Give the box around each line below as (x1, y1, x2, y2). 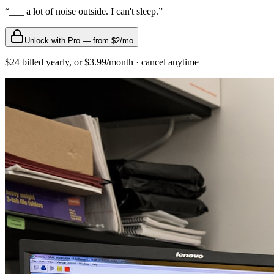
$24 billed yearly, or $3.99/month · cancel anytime (5, 56, 199, 67)
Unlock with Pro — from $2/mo (24, 35, 133, 45)
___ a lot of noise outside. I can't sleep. (9, 6, 158, 17)
